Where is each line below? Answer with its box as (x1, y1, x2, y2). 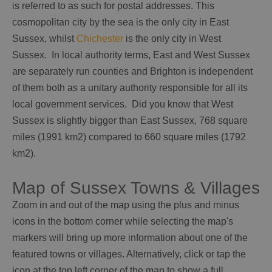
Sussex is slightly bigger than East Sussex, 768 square (12, 115, 248, 126)
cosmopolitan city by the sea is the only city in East (12, 16, 229, 27)
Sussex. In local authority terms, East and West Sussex (12, 49, 250, 60)
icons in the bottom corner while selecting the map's (12, 216, 233, 226)
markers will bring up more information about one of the (12, 232, 248, 243)
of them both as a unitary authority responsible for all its (12, 82, 248, 93)
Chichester (76, 33, 123, 44)
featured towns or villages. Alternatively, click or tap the (12, 248, 246, 259)
